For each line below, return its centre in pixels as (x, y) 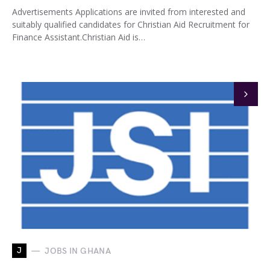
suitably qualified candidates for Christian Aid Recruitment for (131, 24)
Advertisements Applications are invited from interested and (129, 12)
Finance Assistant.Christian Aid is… (79, 37)
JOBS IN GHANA (78, 251)
